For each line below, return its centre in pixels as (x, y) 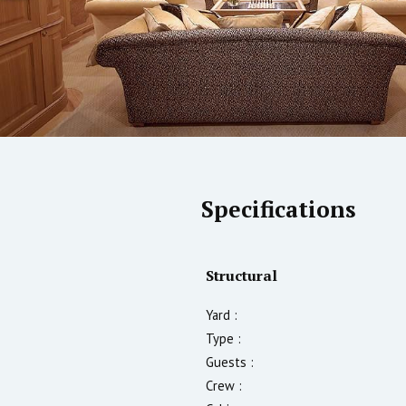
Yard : (222, 314)
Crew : (224, 385)
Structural (242, 275)
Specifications (279, 209)
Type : (223, 338)
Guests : (230, 362)
